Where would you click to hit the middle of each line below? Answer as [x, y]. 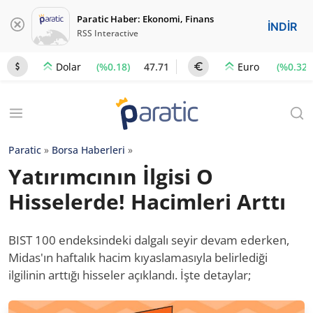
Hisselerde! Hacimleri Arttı [147, 202]
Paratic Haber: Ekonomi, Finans [145, 19]
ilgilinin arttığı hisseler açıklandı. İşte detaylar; [130, 275]
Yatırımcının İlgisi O [111, 176]
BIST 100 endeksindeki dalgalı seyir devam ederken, [149, 240]
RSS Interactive [108, 33]
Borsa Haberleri [88, 150]
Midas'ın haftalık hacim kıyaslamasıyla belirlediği [138, 257]
